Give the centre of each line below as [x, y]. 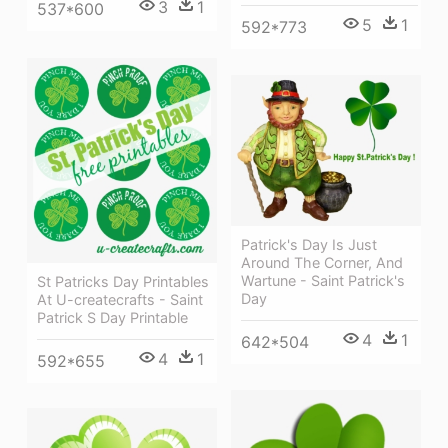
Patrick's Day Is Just [309, 245]
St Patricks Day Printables [123, 281]
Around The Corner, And [322, 263]
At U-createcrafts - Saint [120, 299]
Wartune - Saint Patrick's [323, 281]
